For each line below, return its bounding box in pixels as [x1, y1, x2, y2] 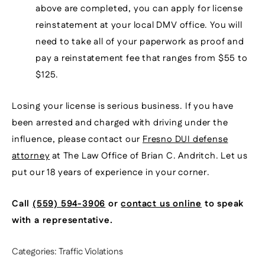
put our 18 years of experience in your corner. [12, 166, 210, 179]
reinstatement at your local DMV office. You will [35, 19, 243, 31]
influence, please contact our [12, 133, 143, 146]
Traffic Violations [59, 245, 123, 258]
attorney [12, 150, 50, 162]
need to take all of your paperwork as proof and [35, 35, 244, 48]
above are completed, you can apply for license [35, 2, 243, 15]
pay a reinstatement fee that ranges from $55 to [35, 52, 248, 64]
